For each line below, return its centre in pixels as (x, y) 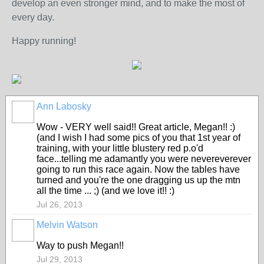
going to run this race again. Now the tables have (138, 169)
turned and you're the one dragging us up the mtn (138, 180)
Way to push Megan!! (80, 245)
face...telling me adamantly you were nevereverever (144, 159)
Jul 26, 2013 (60, 204)
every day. (33, 17)
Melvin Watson (67, 225)
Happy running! (44, 41)
